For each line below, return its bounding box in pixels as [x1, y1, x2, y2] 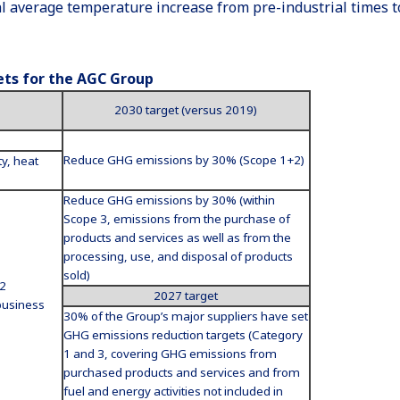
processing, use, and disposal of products [62, 248, 293, 264]
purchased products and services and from [62, 364, 300, 380]
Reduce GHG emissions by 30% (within [62, 192, 275, 208]
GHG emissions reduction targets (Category [62, 327, 303, 343]
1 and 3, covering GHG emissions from [62, 346, 277, 362]
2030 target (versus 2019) [114, 102, 258, 118]
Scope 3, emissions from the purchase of [62, 211, 290, 227]
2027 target [154, 287, 219, 304]
